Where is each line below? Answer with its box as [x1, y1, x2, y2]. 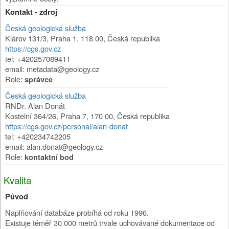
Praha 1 [51, 33, 77, 43]
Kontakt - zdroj [5, 7, 57, 17]
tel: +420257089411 [5, 53, 71, 64]
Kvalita [4, 173, 31, 187]
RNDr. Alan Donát [5, 100, 65, 111]
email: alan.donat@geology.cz [5, 141, 103, 152]
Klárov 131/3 [5, 33, 47, 43]
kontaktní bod [25, 152, 74, 163]
